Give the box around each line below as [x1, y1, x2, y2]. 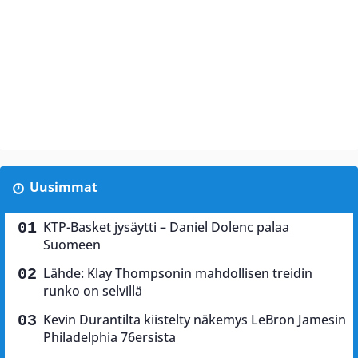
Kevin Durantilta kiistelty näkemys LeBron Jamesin [43, 311, 346, 329]
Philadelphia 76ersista [43, 328, 176, 347]
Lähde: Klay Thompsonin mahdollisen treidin [43, 265, 312, 283]
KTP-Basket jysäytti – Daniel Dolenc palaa [43, 218, 289, 237]
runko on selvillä [43, 282, 142, 300]
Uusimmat [29, 178, 97, 197]
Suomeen [43, 236, 101, 254]
